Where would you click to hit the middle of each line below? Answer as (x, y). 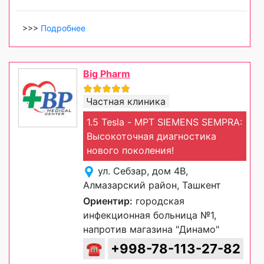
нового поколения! (130, 151)
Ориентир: (108, 201)
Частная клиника (126, 102)
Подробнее (63, 28)
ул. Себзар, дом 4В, (143, 171)
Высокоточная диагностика (151, 136)
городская (159, 201)
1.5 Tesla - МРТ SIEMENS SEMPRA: (164, 122)
